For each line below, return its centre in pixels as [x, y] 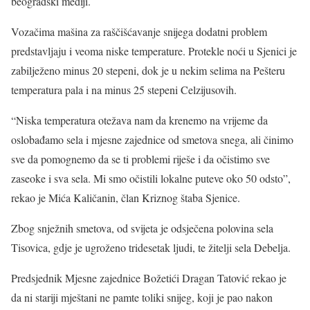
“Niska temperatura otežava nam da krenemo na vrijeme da [139, 120]
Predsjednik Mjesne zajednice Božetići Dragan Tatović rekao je [149, 278]
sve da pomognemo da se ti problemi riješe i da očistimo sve [140, 159]
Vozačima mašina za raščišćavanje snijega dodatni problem [139, 31]
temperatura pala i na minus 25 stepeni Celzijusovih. [124, 90]
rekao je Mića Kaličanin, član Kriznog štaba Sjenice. [126, 198]
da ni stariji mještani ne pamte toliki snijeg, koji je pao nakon [142, 297]
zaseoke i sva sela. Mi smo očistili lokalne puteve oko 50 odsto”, [151, 178]
